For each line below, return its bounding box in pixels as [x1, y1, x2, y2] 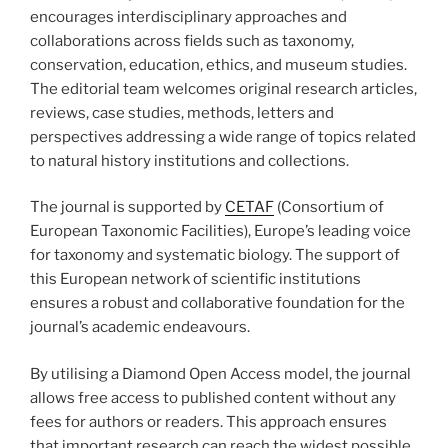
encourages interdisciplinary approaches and [30, 7, 347, 26]
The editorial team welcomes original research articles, [30, 79, 417, 98]
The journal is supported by [30, 198, 225, 217]
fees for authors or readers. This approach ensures [30, 412, 387, 431]
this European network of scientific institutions [30, 270, 361, 289]
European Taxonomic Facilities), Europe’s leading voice [30, 222, 411, 241]
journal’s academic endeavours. [30, 318, 250, 337]
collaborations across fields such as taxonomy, [30, 31, 354, 50]
